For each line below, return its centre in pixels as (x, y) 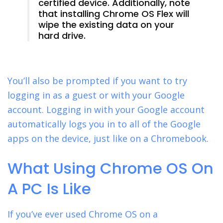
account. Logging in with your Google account (106, 110)
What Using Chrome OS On (111, 169)
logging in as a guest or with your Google (96, 95)
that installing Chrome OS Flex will (114, 14)
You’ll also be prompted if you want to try (97, 81)
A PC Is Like (49, 189)
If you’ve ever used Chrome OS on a (83, 214)
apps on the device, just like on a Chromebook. (108, 139)
